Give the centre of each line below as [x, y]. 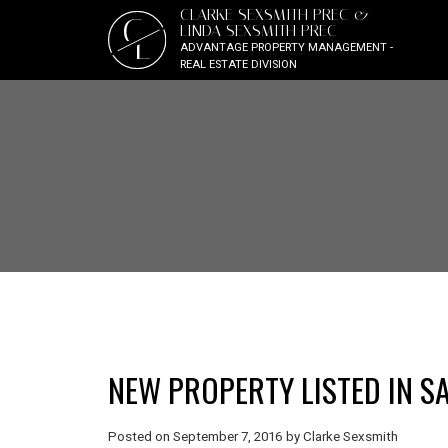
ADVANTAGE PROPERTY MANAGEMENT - [286, 47]
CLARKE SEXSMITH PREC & [274, 14]
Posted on [140, 436]
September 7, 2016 [227, 436]
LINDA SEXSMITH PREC [258, 30]
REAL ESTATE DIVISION [238, 64]
